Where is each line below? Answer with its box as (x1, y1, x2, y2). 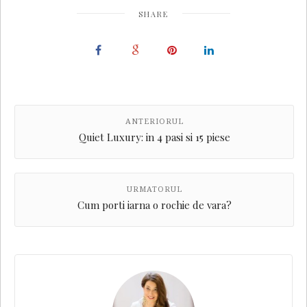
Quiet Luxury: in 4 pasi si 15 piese (78, 130, 230, 145)
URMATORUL (126, 185, 182, 195)
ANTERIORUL (125, 117, 184, 127)
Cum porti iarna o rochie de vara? (77, 198, 232, 212)
